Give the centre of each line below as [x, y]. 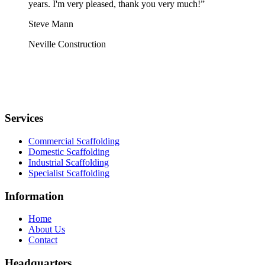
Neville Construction [67, 44]
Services [24, 118]
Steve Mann [51, 24]
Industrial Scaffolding [69, 162]
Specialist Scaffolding [69, 173]
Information [34, 196]
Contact [43, 240]
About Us [47, 230]
